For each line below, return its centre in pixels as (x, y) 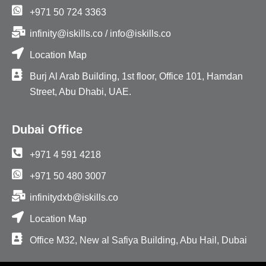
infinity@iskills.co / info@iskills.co (100, 33)
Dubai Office (47, 129)
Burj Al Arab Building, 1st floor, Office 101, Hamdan (136, 76)
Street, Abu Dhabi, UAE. (80, 91)
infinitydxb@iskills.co (74, 197)
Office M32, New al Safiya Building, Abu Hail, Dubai (138, 240)
